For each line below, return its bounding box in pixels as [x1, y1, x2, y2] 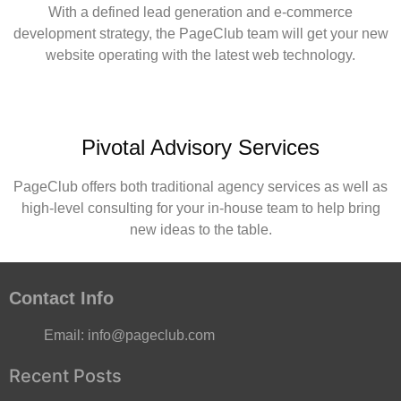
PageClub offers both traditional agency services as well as [13, 178, 388, 194]
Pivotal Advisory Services [81, 134, 320, 159]
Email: [44, 328, 88, 344]
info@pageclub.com [88, 328, 215, 344]
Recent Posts [9, 365, 122, 388]
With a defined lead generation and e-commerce [48, 4, 353, 21]
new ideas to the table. [129, 221, 272, 237]
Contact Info [9, 288, 114, 309]
